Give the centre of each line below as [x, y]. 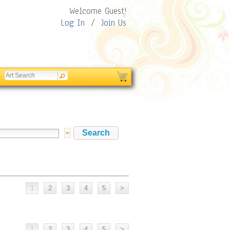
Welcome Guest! [98, 11]
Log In [73, 23]
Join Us [114, 23]
